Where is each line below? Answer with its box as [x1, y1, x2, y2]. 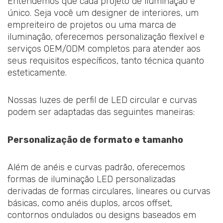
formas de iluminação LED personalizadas [7, 174, 176, 185]
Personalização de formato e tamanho [7, 134, 183, 145]
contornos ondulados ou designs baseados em [7, 210, 196, 221]
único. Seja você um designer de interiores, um [7, 7, 199, 18]
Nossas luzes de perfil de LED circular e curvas [7, 95, 197, 106]
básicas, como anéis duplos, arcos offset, [7, 198, 172, 209]
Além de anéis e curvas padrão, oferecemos [7, 162, 185, 173]
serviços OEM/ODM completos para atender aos [7, 43, 201, 54]
